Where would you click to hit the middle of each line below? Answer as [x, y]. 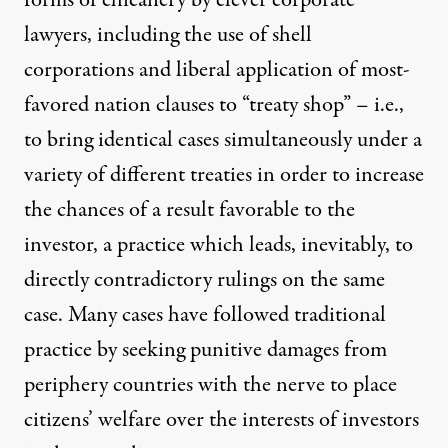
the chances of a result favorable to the [189, 209]
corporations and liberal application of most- [217, 69]
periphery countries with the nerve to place [210, 384]
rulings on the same [298, 279]
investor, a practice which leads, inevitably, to [218, 244]
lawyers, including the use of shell [168, 34]
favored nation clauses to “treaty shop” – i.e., [214, 104]
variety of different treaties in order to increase [224, 174]
